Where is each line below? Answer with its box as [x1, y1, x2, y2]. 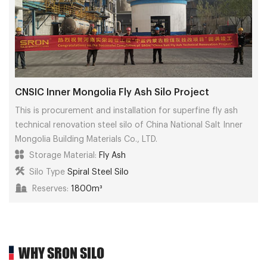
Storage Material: [27, 151, 99, 160]
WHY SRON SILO [18, 244, 104, 262]
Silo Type [27, 167, 67, 176]
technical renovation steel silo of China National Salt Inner [15, 120, 243, 129]
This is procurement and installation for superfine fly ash [15, 106, 238, 115]
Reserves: [30, 184, 71, 193]
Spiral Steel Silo [67, 167, 129, 176]
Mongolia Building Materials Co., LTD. [15, 135, 157, 144]
